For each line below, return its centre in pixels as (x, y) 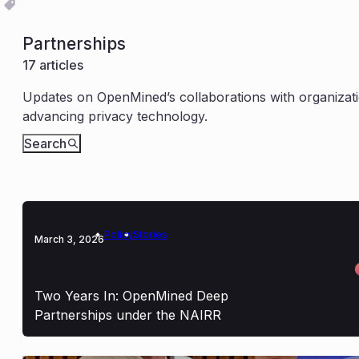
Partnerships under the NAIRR (128, 315)
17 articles (53, 65)
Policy (119, 234)
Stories (150, 234)
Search (45, 143)
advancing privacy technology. (115, 116)
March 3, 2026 (69, 239)
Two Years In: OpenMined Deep (131, 296)
